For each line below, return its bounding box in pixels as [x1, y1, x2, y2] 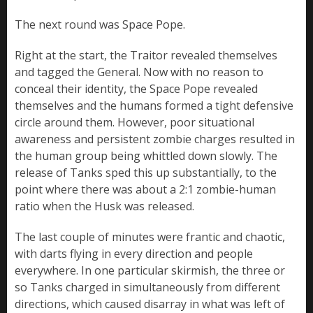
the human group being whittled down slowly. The [15, 148, 277, 164]
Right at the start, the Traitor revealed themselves [15, 48, 277, 64]
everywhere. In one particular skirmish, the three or [15, 263, 285, 279]
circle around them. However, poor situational [15, 115, 254, 131]
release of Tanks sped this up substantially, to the [15, 165, 277, 181]
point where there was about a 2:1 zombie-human [15, 182, 276, 198]
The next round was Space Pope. [15, 17, 185, 33]
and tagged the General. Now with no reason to [15, 64, 263, 80]
